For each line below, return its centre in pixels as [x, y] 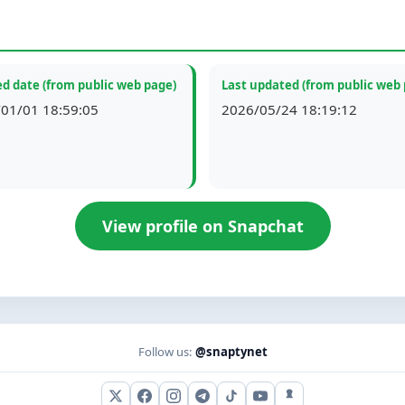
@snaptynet [231, 352]
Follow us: [166, 352]
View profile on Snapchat [202, 226]
